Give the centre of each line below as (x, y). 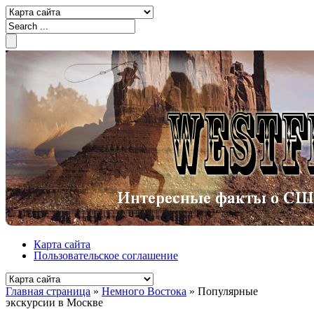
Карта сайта (62, 244)
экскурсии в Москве (54, 302)
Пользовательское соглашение (106, 255)
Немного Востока (144, 291)
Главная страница (48, 291)
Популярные (228, 291)
